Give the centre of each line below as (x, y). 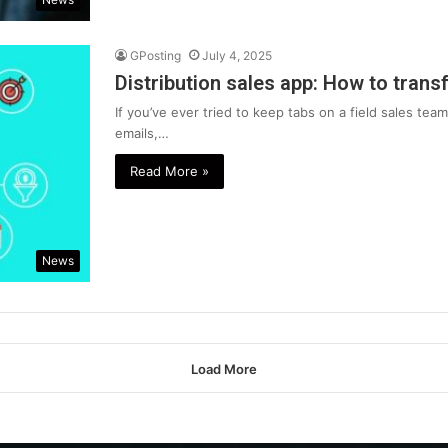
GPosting (155, 56)
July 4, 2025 (237, 56)
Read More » (169, 171)
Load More (224, 369)
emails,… (142, 133)
